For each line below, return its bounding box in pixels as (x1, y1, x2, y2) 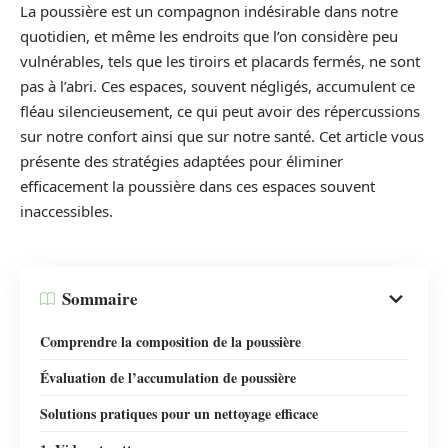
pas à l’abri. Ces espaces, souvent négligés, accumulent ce (20, 76, 415, 97)
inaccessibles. (20, 201, 113, 222)
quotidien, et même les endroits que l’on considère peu (20, 26, 398, 47)
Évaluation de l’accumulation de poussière (40, 366, 296, 388)
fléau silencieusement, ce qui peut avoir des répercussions (20, 101, 420, 122)
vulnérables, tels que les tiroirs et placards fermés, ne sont (20, 51, 420, 72)
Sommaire (62, 286, 138, 312)
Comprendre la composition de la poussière (40, 330, 301, 352)
